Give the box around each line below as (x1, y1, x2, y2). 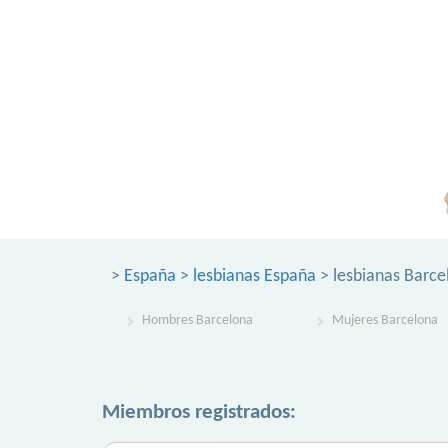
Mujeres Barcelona (332, 313, 438, 328)
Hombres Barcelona (142, 313, 253, 328)
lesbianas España (193, 267, 316, 286)
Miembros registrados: (102, 402, 296, 423)
